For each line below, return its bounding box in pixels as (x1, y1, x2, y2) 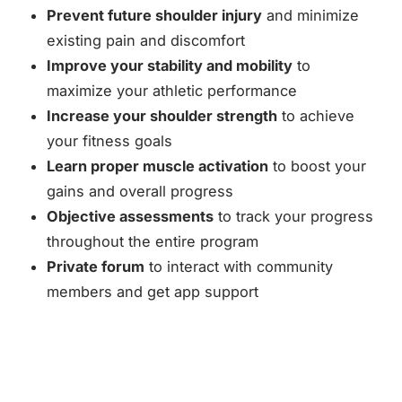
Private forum (47, 258, 144, 275)
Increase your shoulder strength (47, 107, 277, 125)
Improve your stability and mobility (47, 57, 293, 74)
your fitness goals (47, 132, 172, 150)
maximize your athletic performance (47, 82, 297, 100)
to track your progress (214, 207, 373, 225)
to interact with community (144, 258, 333, 275)
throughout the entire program (47, 232, 258, 250)
